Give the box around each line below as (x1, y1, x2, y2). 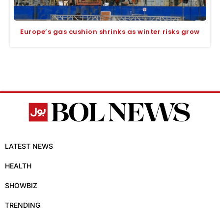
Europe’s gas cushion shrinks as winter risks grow (20, 27, 200, 36)
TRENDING (5, 200, 40, 209)
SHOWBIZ (5, 181, 37, 190)
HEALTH (5, 161, 31, 170)
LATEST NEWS (5, 141, 53, 150)
